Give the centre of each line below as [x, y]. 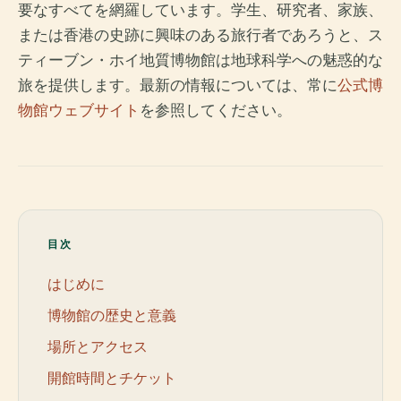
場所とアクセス [98, 346]
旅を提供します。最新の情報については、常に [178, 85]
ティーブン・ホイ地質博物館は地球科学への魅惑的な [200, 60]
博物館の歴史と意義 [112, 315]
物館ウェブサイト [79, 110]
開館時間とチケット [112, 378]
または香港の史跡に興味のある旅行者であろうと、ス [200, 35]
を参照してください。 [216, 110]
